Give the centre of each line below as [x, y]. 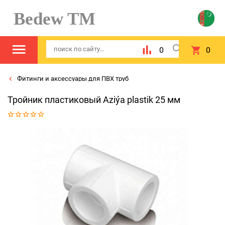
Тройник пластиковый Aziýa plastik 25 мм [94, 100]
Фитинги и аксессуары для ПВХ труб [72, 79]
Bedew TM [50, 19]
